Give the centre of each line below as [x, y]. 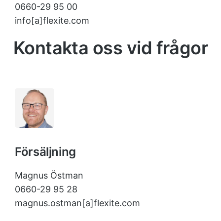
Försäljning [46, 152]
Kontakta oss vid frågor [110, 48]
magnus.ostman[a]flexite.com [77, 203]
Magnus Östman [49, 175]
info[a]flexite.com [52, 20]
